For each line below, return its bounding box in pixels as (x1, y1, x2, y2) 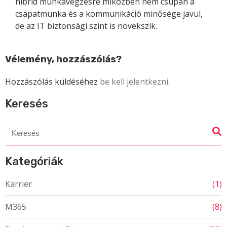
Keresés (5, 97, 48, 111)
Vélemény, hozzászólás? (5, 53, 122, 65)
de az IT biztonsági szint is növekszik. (15, 20, 157, 31)
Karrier (5, 178, 32, 190)
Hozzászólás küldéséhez (5, 76, 100, 88)
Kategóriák (5, 154, 63, 168)
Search (5, 120, 30, 132)
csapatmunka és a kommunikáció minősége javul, (15, 8, 203, 19)
